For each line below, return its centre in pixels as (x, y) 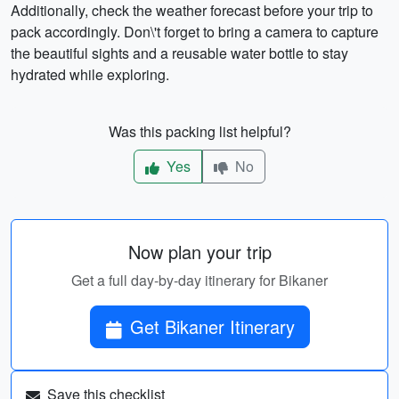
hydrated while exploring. (90, 74)
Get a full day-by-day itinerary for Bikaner (199, 280)
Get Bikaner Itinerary (262, 326)
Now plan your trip (199, 252)
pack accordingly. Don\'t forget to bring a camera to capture (195, 32)
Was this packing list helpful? (199, 131)
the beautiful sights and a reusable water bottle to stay (179, 53)
